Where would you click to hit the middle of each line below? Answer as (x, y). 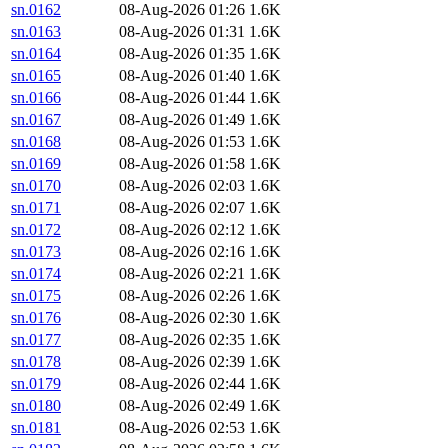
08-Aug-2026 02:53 (182, 428)
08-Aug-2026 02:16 (182, 252)
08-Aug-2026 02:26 (182, 296)
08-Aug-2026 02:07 (182, 208)
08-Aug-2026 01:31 (182, 32)
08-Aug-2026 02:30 (182, 318)
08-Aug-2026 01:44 (182, 98)
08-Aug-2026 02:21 (182, 274)
